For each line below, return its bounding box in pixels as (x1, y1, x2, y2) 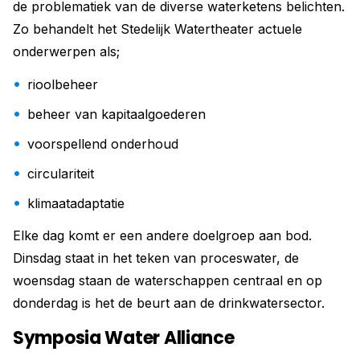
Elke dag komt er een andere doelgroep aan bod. (13, 227, 312, 244)
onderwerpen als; (13, 43, 120, 60)
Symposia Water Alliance (13, 325, 235, 351)
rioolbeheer (27, 76, 98, 93)
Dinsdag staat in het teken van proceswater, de (13, 250, 299, 267)
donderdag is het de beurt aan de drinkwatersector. (13, 295, 325, 312)
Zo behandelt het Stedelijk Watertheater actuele (13, 21, 302, 38)
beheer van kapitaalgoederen (27, 106, 206, 123)
